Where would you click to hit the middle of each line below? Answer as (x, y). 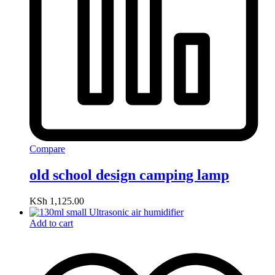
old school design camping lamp (129, 175)
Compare (47, 149)
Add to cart (51, 223)
